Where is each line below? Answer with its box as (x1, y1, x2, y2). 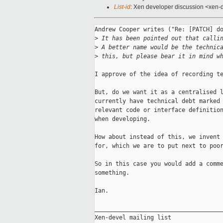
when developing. (95, 115, 150, 123)
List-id (114, 3, 130, 11)
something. (95, 169, 129, 177)
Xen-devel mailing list (95, 214, 171, 222)
